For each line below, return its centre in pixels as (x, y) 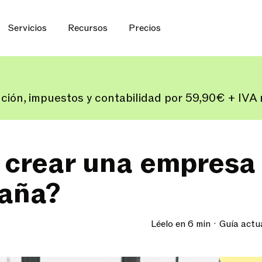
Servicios (27, 28)
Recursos (88, 28)
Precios (145, 28)
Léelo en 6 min (181, 224)
